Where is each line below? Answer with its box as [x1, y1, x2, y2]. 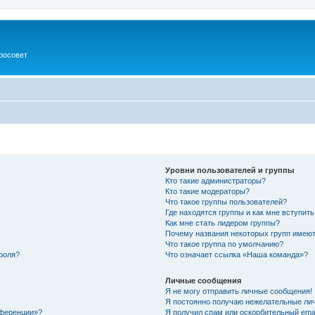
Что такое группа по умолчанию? [165, 239, 284, 248]
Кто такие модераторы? [165, 186, 250, 195]
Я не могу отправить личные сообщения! [165, 286, 313, 295]
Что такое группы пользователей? [165, 197, 288, 206]
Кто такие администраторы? [165, 176, 266, 185]
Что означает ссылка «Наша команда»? [165, 250, 309, 259]
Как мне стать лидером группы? [165, 218, 281, 227]
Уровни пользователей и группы [165, 165, 295, 174]
